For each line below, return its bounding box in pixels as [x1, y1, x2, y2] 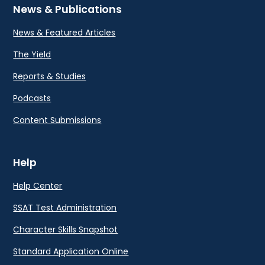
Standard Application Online [13, 245, 129, 258]
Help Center [13, 180, 63, 192]
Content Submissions [13, 114, 102, 127]
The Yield [13, 49, 51, 61]
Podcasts [13, 92, 51, 105]
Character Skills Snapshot [13, 224, 118, 236]
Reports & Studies [13, 70, 86, 83]
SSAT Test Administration [13, 202, 117, 214]
